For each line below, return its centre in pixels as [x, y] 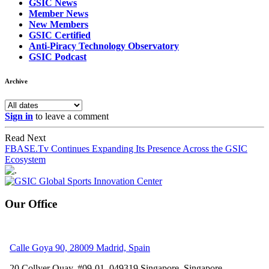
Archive [16, 81]
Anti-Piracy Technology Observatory [104, 46]
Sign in [19, 116]
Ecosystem [25, 159]
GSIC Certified [60, 35]
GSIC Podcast [58, 56]
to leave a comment [71, 116]
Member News [59, 13]
